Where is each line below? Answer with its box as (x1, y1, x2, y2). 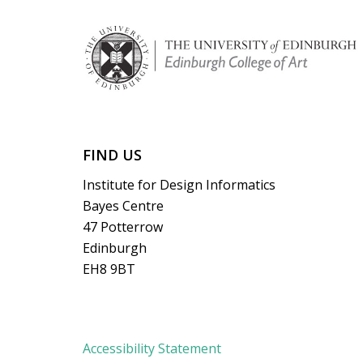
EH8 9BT (83, 259, 135, 278)
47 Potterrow (83, 217, 163, 236)
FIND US (83, 144, 142, 164)
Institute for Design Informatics (83, 175, 275, 194)
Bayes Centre (83, 196, 164, 215)
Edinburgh (83, 238, 147, 257)
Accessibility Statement (83, 339, 221, 357)
